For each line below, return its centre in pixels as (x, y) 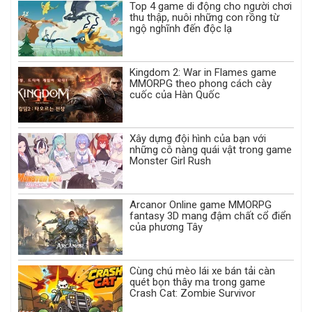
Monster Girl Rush (170, 161)
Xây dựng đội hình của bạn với (198, 139)
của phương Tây (166, 227)
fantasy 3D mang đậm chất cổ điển (210, 216)
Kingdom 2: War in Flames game (203, 73)
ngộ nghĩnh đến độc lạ (181, 29)
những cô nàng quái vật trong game (211, 150)
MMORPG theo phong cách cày (201, 84)
